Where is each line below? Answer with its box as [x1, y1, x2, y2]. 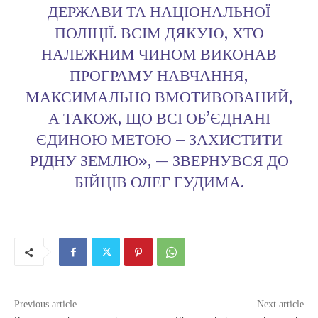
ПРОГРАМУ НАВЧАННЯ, [70, 67, 248, 87]
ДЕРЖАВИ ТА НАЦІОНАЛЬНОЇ [48, 3, 270, 23]
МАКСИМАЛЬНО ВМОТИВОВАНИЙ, [25, 88, 293, 109]
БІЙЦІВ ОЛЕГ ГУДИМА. [74, 173, 244, 194]
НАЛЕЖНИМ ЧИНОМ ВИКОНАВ [41, 45, 277, 66]
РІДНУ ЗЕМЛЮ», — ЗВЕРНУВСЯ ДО [29, 152, 289, 172]
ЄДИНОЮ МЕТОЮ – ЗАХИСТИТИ [35, 131, 283, 151]
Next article [256, 299, 304, 310]
